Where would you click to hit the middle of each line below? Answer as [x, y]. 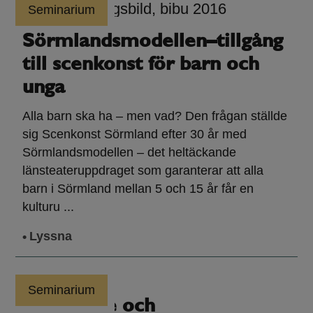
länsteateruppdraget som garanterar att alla [143, 171]
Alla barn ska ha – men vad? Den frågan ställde [154, 116]
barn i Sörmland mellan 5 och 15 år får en [138, 189]
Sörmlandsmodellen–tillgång [152, 42]
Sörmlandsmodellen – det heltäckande [129, 153]
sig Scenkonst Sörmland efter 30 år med [134, 134]
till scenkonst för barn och [140, 65]
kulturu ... [48, 207]
